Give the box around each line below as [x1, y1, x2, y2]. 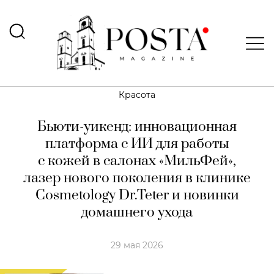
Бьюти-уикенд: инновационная [37, 118, 237, 136]
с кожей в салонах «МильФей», [38, 152, 236, 170]
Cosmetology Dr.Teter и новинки [35, 187, 239, 204]
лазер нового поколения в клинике [23, 169, 251, 187]
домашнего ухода [81, 204, 193, 221]
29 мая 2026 [111, 240, 163, 251]
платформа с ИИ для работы [45, 135, 229, 153]
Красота [119, 89, 155, 100]
